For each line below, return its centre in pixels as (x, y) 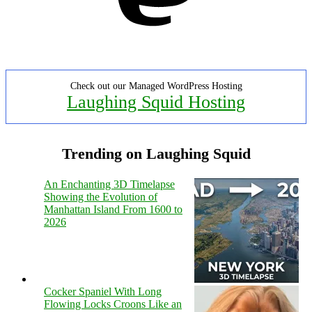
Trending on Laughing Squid (156, 153)
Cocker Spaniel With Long (103, 291)
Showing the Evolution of (101, 196)
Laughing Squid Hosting (156, 102)
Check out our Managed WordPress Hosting (156, 86)
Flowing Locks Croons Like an (113, 304)
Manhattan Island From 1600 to (113, 209)
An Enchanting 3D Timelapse (109, 184)
